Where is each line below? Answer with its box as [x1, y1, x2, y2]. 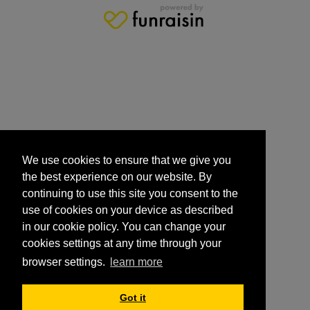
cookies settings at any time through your [22, 237, 221, 250]
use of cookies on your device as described [22, 204, 233, 217]
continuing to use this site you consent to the [22, 188, 238, 200]
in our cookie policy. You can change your [22, 221, 226, 233]
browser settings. [22, 256, 108, 268]
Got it [120, 292, 146, 304]
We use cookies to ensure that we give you [22, 154, 231, 167]
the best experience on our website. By [22, 171, 212, 183]
